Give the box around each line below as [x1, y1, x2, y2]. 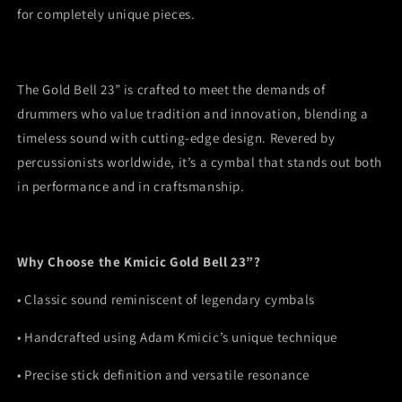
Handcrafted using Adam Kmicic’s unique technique [24, 328, 338, 346]
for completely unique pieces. [17, 5, 196, 23]
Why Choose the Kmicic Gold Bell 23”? [17, 253, 261, 271]
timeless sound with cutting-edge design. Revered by [17, 129, 336, 147]
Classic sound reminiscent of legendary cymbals [24, 291, 315, 309]
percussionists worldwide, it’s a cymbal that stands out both [17, 153, 383, 171]
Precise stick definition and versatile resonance [24, 366, 310, 384]
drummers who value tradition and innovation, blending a [17, 105, 370, 123]
